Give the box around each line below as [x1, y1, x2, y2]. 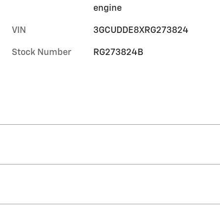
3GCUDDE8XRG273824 [93, 26, 189, 35]
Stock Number [12, 48, 71, 57]
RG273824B [93, 48, 144, 57]
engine [93, 3, 122, 13]
